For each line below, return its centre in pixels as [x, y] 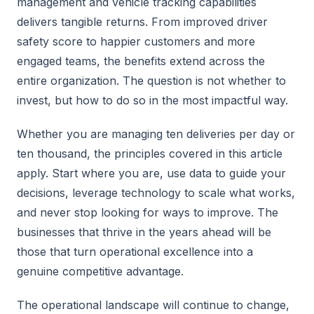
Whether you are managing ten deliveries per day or [156, 134]
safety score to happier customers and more [136, 41]
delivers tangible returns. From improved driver [142, 22]
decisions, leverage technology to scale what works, [156, 193]
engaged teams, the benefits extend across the [141, 61]
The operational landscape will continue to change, [153, 305]
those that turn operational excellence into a [135, 252]
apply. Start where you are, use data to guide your [151, 173]
